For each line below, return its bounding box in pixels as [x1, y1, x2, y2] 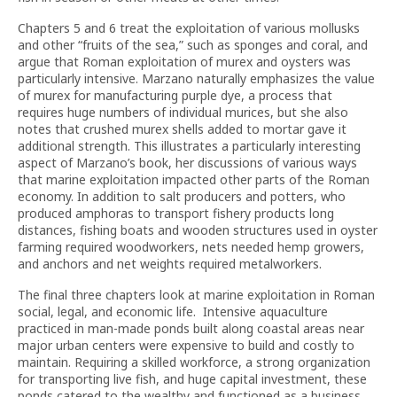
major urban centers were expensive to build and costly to [18, 337, 354, 354]
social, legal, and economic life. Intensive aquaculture [18, 303, 328, 320]
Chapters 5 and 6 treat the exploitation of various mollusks [18, 19, 360, 36]
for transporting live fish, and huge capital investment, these [18, 370, 367, 387]
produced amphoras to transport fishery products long [18, 205, 334, 222]
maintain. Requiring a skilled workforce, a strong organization [18, 354, 370, 370]
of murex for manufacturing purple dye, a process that [18, 87, 332, 104]
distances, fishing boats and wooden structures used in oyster [18, 222, 378, 238]
